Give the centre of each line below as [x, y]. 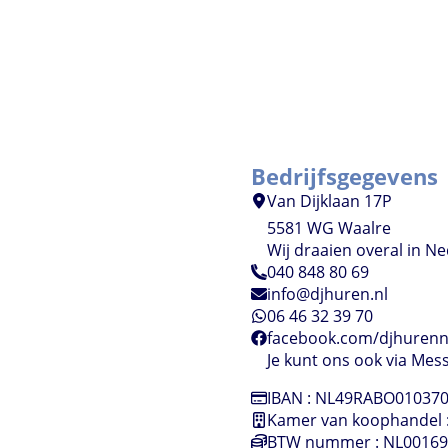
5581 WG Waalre [329, 228]
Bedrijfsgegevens [345, 177]
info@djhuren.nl [328, 294]
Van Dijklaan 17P [330, 201]
